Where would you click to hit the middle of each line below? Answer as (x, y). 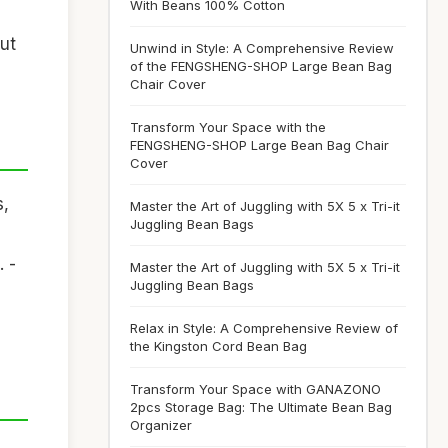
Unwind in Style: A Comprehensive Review (262, 48)
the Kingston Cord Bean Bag (218, 346)
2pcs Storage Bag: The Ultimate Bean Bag (261, 407)
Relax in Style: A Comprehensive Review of (264, 328)
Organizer (161, 425)
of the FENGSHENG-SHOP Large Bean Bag (261, 66)
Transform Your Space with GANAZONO (255, 389)
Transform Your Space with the (228, 127)
